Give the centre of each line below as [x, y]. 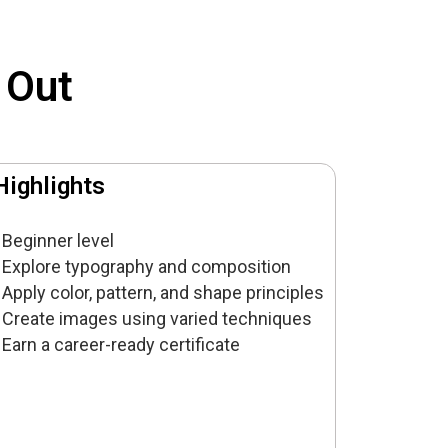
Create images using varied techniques [157, 319]
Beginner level [58, 241]
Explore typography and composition [147, 267]
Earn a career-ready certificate [121, 345]
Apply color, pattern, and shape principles [163, 293]
